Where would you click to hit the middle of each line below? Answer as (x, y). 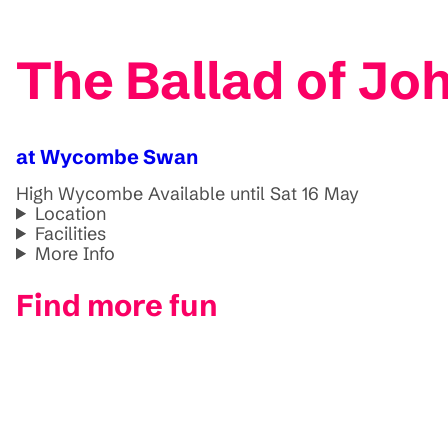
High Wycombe (79, 193)
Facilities (71, 233)
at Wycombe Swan (107, 156)
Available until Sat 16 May (253, 193)
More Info (75, 253)
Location (71, 213)
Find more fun (117, 305)
